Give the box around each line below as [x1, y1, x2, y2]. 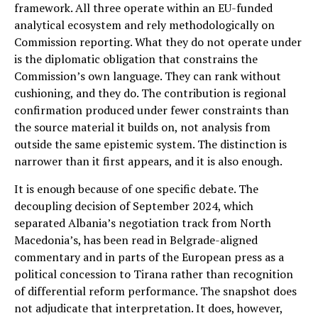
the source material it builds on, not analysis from [14, 119, 270, 135]
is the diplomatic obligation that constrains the [14, 50, 258, 67]
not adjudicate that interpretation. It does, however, [14, 300, 283, 316]
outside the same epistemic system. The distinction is [14, 136, 287, 152]
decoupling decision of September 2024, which [14, 197, 253, 214]
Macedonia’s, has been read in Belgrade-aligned [14, 231, 258, 248]
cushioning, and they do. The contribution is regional [14, 84, 286, 101]
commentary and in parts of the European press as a [14, 248, 284, 265]
